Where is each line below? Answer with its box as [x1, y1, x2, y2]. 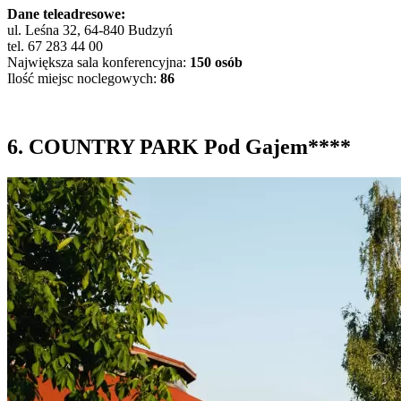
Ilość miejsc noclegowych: [7, 70, 160, 86]
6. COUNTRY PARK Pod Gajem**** [7, 134, 351, 158]
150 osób [190, 54, 243, 70]
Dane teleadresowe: [7, 5, 125, 21]
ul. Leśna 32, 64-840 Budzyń [7, 21, 173, 38]
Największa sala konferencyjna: [7, 54, 190, 70]
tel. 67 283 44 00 [7, 38, 103, 54]
